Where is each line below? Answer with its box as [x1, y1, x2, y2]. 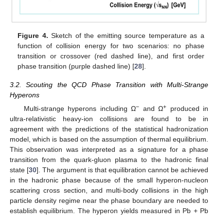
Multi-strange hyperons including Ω [23, 105, 136, 113]
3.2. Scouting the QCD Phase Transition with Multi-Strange [10, 81, 208, 89]
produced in [166, 105, 209, 113]
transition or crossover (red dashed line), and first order [18, 52, 204, 60]
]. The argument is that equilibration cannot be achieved [36, 166, 208, 174]
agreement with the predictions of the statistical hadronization [10, 125, 208, 133]
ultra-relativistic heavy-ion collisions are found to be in [10, 115, 208, 123]
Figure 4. [18, 32, 48, 40]
